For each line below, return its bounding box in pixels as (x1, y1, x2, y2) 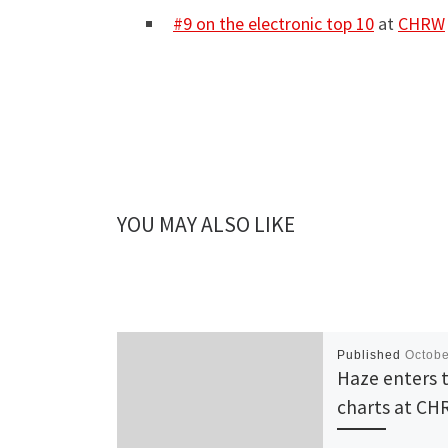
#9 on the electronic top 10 (173, 12, 374, 36)
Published (337, 348, 406, 363)
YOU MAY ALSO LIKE (117, 210, 295, 238)
